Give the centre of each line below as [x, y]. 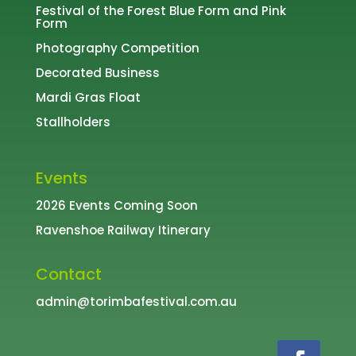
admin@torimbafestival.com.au [136, 302]
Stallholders [73, 122]
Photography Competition [117, 48]
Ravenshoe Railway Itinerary [123, 230]
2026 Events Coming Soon [116, 206]
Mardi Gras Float [88, 98]
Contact [68, 275]
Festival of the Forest [102, 11]
